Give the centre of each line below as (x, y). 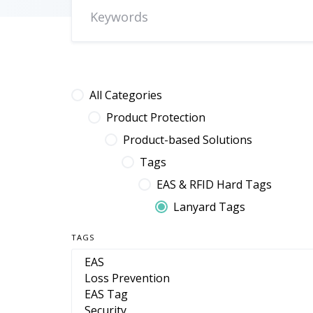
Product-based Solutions (188, 140)
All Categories (126, 95)
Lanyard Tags (210, 207)
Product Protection (156, 117)
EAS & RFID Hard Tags (214, 184)
